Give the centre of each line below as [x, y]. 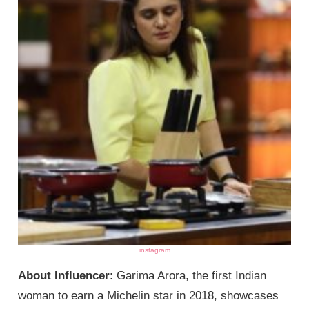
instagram [154, 250]
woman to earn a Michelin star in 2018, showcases [149, 296]
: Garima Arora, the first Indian [188, 276]
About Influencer [64, 276]
